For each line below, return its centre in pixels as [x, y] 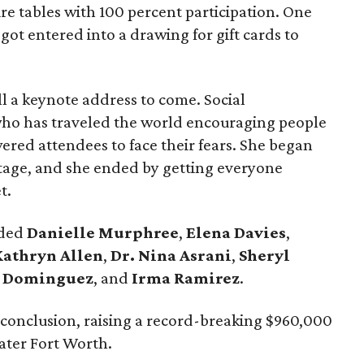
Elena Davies [236, 232]
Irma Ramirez [186, 278]
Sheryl [265, 255]
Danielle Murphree [103, 232]
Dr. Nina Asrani [171, 255]
